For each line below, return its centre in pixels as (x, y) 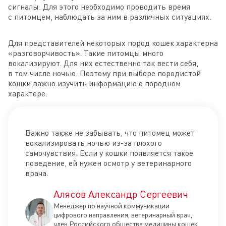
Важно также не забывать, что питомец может (110, 133)
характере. (28, 93)
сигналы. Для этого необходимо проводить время (99, 7)
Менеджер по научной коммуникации (111, 206)
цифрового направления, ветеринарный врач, (123, 215)
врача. (37, 173)
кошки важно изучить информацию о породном (94, 83)
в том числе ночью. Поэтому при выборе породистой (104, 73)
